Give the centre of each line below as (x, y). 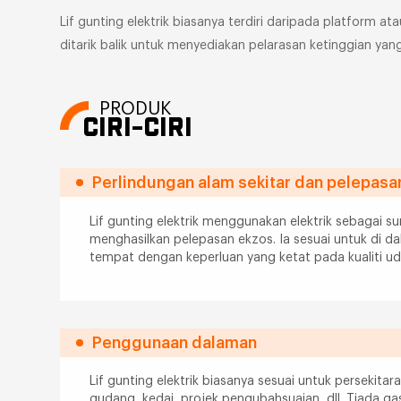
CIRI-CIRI (137, 128)
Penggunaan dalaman (174, 342)
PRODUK (136, 109)
